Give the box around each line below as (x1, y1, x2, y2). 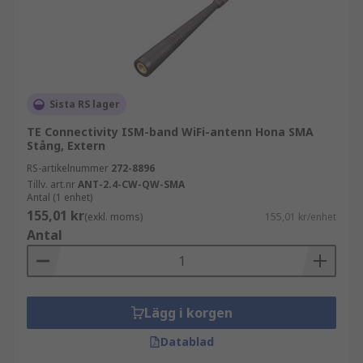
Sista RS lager (49, 97, 120, 111)
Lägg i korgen (143, 304, 233, 322)
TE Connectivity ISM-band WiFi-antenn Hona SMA (27, 124, 314, 139)
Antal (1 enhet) (27, 190, 92, 204)
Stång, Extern (27, 138, 105, 153)
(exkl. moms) (84, 210, 143, 224)
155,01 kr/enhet (265, 210, 336, 224)
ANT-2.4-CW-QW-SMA (78, 177, 185, 191)
